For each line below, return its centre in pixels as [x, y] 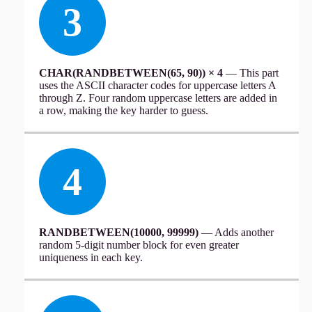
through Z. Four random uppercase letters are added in [158, 97]
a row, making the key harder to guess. [123, 110]
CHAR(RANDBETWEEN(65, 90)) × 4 [131, 72]
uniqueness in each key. [91, 257]
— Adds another [236, 232]
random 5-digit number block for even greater [139, 244]
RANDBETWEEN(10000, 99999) [118, 232]
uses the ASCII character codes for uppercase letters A [157, 85]
